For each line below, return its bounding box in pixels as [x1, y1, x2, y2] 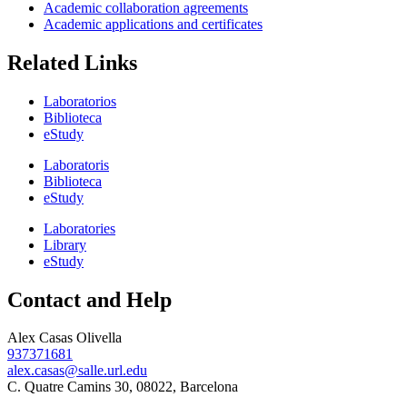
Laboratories [44, 220, 115, 236]
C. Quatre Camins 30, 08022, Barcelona [7, 379, 238, 395]
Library [44, 236, 86, 253]
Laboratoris [44, 156, 109, 173]
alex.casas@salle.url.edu [7, 362, 147, 379]
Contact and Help [7, 287, 172, 312]
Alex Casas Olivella [7, 330, 122, 346]
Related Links [7, 50, 137, 74]
